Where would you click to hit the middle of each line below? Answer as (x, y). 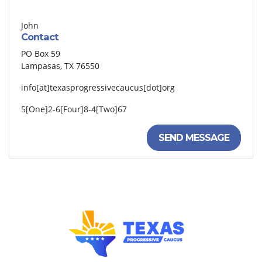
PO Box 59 (41, 54)
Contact (40, 37)
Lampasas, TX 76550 (60, 66)
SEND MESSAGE (194, 137)
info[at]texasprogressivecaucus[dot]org (98, 88)
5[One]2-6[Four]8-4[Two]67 (74, 109)
